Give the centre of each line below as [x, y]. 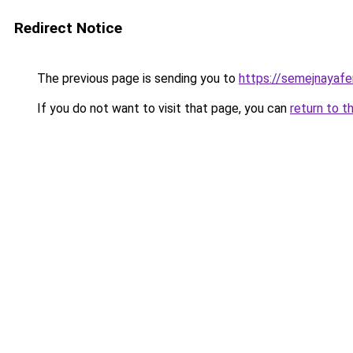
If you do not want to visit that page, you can [162, 108]
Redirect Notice [68, 28]
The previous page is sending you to [136, 78]
